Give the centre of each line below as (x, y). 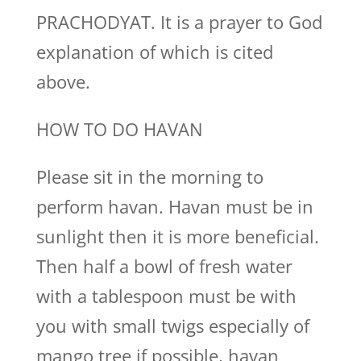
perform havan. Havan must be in (174, 206)
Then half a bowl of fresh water (164, 266)
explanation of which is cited (154, 52)
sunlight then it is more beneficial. (177, 236)
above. (63, 81)
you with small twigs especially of (172, 326)
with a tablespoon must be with (166, 296)
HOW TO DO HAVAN (119, 129)
